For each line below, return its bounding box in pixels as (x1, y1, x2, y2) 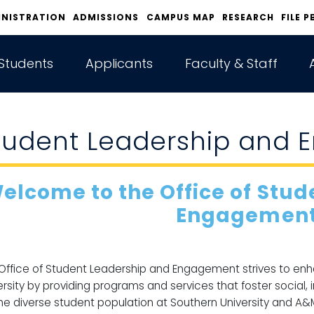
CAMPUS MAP (146, 11, 215, 23)
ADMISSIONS (73, 11, 139, 23)
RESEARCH (221, 11, 274, 23)
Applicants (85, 55, 153, 73)
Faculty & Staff (184, 55, 278, 73)
